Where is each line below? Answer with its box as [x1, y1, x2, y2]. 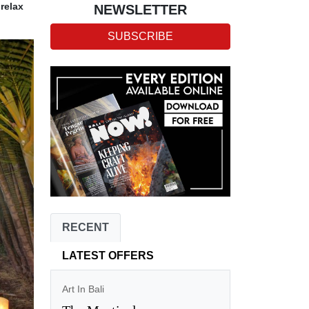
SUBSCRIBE [107, 30, 173, 42]
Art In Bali [61, 283, 104, 295]
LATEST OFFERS [61, 249, 154, 261]
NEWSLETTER [93, 2, 187, 17]
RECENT [61, 221, 109, 233]
